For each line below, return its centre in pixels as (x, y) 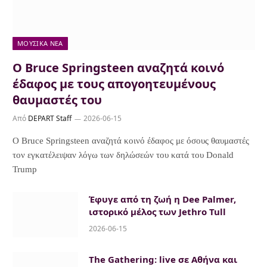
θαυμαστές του (57, 100)
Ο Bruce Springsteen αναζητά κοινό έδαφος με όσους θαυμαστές (131, 140)
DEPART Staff (50, 118)
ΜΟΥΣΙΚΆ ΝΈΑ (40, 43)
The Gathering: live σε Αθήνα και (163, 259)
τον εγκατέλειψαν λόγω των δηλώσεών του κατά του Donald (123, 155)
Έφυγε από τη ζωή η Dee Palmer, (162, 199)
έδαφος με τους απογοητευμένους (114, 83)
